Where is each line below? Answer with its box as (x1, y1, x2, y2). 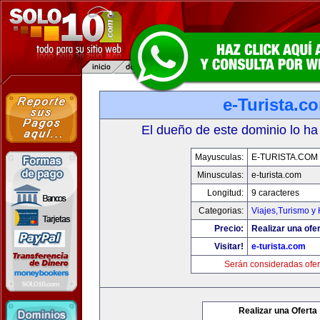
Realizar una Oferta (239, 306, 317, 316)
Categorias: (199, 206, 244, 216)
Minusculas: (197, 170, 244, 180)
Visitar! (214, 241, 244, 251)
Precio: (214, 224, 244, 234)
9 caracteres (251, 188, 299, 198)
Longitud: (207, 188, 244, 198)
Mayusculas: (195, 152, 244, 162)
